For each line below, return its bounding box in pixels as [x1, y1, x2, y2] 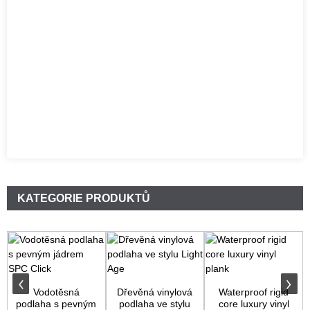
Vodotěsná [33, 286, 80, 298]
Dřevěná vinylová [117, 286, 193, 298]
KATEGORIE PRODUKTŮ [17, 192, 150, 204]
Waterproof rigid [219, 286, 289, 298]
